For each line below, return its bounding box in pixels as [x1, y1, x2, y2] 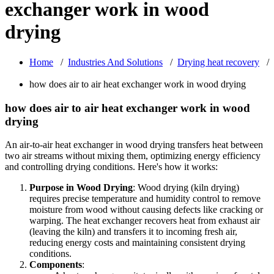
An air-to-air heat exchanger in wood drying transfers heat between [5, 139, 263, 150]
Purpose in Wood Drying [29, 182, 133, 193]
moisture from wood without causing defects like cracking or [29, 204, 263, 215]
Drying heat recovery [177, 56, 259, 67]
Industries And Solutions [68, 56, 163, 67]
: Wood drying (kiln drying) [133, 182, 239, 193]
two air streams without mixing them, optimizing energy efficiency [5, 150, 261, 161]
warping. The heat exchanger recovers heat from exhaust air [29, 215, 260, 226]
